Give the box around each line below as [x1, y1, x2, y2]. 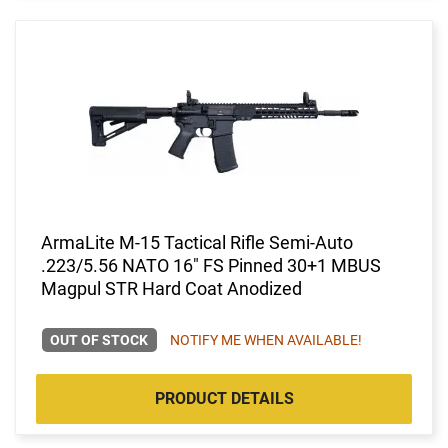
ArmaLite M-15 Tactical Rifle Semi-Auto [41, 231, 353, 253]
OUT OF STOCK [50, 331, 149, 348]
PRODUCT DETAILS [154, 388, 294, 408]
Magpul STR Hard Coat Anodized [41, 277, 302, 299]
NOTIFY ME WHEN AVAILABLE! [169, 331, 362, 348]
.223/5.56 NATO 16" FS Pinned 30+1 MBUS [41, 254, 381, 276]
